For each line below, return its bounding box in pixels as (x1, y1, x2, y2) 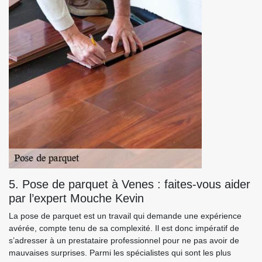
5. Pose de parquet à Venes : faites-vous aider (9, 178, 250, 191)
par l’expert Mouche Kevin (9, 192, 144, 205)
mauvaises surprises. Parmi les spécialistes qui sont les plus (9, 248, 231, 257)
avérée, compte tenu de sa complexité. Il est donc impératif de (9, 223, 239, 233)
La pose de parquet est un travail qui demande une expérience (9, 211, 242, 220)
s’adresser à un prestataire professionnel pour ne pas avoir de (9, 236, 239, 245)
